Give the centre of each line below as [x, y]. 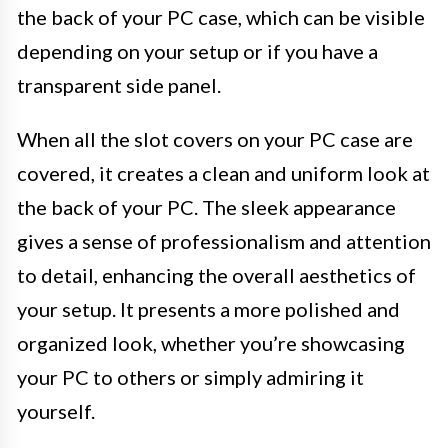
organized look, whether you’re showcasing [211, 343]
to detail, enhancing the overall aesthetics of [216, 275]
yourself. [56, 411]
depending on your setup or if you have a [197, 51]
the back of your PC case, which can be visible [221, 17]
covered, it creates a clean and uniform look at [223, 173]
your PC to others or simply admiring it [190, 377]
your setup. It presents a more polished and [208, 309]
